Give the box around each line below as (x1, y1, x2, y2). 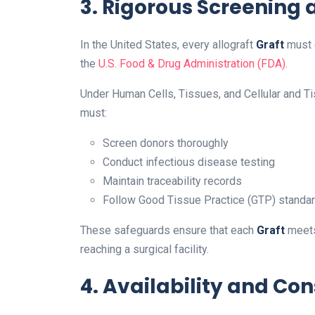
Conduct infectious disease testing (103, 155, 275, 169)
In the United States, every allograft (80, 38, 256, 52)
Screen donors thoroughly (103, 136, 229, 150)
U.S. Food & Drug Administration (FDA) (98, 57, 285, 71)
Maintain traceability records (103, 174, 242, 188)
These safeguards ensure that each (80, 224, 257, 238)
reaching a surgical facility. (80, 243, 209, 257)
